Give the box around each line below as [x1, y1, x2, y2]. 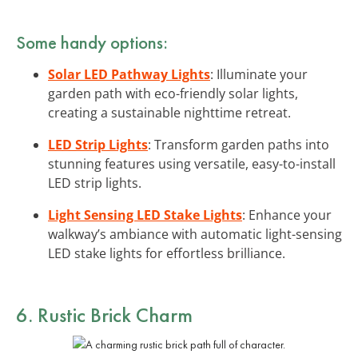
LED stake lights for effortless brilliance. [48, 244, 285, 262]
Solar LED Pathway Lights [48, 65, 210, 83]
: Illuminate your [210, 65, 308, 83]
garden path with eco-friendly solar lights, [48, 84, 298, 102]
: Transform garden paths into [148, 135, 329, 153]
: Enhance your [242, 205, 332, 224]
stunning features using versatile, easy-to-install [48, 154, 336, 173]
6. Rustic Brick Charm [16, 300, 193, 328]
